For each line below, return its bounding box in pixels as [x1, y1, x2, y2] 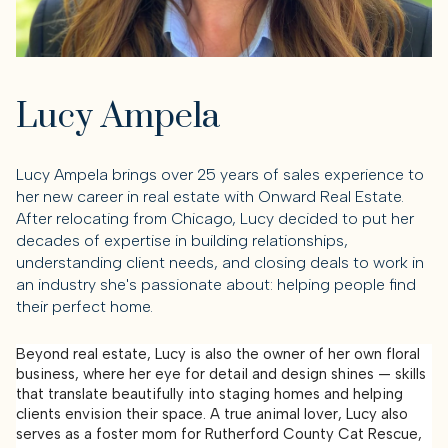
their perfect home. [16, 296, 153, 316]
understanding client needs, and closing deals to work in [16, 252, 424, 272]
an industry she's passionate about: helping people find [16, 274, 416, 294]
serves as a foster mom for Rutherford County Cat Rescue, [16, 425, 422, 444]
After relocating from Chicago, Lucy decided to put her [16, 208, 414, 228]
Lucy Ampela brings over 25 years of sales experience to [16, 164, 424, 184]
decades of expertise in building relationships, [16, 230, 348, 250]
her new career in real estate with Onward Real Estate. [16, 186, 404, 206]
